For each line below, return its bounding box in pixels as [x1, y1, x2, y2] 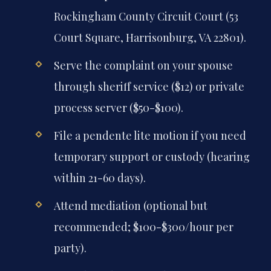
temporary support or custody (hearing [53, 149, 250, 165]
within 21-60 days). [53, 171, 146, 186]
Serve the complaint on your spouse [53, 57, 233, 73]
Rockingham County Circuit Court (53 [53, 8, 238, 24]
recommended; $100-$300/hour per [53, 220, 233, 235]
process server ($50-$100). [53, 100, 183, 115]
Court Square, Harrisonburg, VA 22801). [53, 30, 246, 45]
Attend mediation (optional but [53, 198, 207, 214]
